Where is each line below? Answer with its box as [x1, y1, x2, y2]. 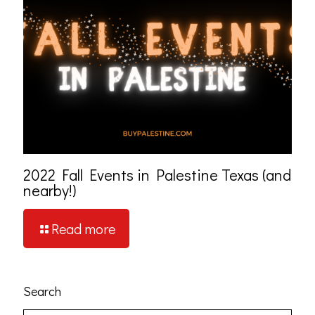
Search [23, 283, 61, 300]
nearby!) [23, 180, 76, 201]
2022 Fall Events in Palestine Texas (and [23, 165, 291, 186]
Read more [51, 219, 115, 238]
